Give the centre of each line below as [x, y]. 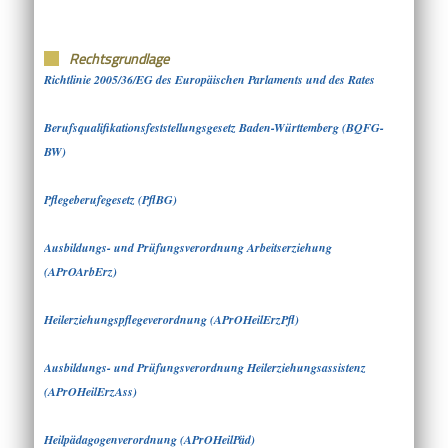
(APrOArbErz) [80, 271]
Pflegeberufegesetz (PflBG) [110, 199]
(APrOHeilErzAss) [90, 391]
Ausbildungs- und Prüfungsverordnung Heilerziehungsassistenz [205, 367]
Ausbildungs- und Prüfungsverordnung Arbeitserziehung [188, 247]
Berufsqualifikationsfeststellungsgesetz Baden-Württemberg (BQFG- [214, 127]
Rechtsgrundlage [119, 58]
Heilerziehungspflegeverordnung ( [129, 319]
